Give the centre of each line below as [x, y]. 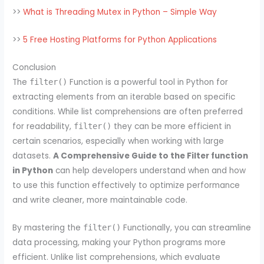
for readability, [43, 126]
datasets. [33, 156]
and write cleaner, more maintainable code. [100, 200]
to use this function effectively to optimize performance [126, 185]
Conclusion [34, 67]
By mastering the [48, 227]
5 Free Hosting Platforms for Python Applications [120, 40]
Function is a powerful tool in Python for [148, 82]
